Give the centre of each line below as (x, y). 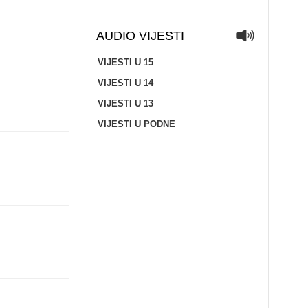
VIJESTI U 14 (125, 83)
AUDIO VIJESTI (140, 36)
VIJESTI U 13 (125, 103)
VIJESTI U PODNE (136, 124)
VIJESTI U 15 (125, 62)
